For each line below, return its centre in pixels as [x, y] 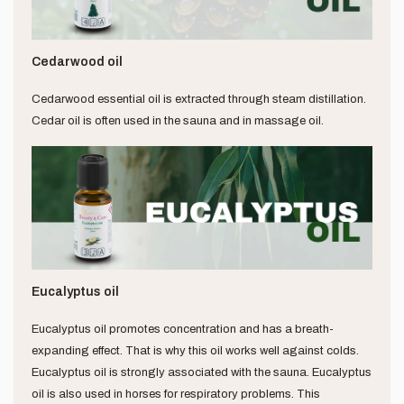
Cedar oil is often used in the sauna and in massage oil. [178, 120]
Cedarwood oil [77, 61]
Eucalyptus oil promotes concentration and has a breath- [183, 330]
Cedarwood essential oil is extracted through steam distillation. [199, 99]
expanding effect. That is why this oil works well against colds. [195, 351]
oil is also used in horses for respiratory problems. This [176, 395]
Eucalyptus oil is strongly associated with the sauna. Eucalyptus [202, 373]
